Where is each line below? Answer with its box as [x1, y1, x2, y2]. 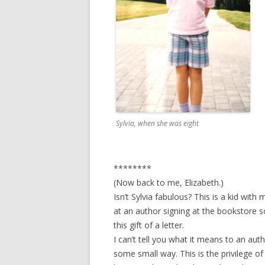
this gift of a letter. [114, 219, 184, 231]
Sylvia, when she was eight [116, 118, 199, 128]
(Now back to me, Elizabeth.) [114, 176, 224, 188]
